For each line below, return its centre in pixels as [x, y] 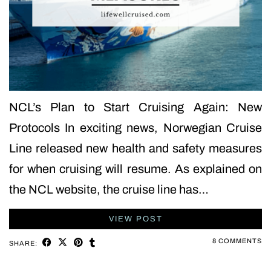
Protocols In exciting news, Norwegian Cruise [135, 127]
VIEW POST [135, 219]
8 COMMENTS [237, 240]
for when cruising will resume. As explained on [135, 168]
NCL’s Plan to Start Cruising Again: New [135, 107]
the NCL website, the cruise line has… [109, 189]
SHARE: [24, 243]
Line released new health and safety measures [135, 148]
